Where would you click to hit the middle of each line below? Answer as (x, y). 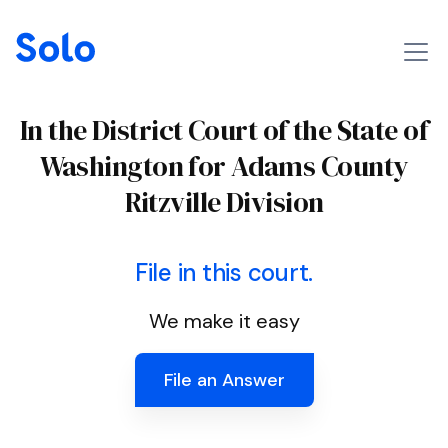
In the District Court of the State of (224, 130)
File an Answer (224, 380)
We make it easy (224, 321)
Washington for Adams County (224, 166)
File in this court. (224, 272)
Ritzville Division (224, 202)
